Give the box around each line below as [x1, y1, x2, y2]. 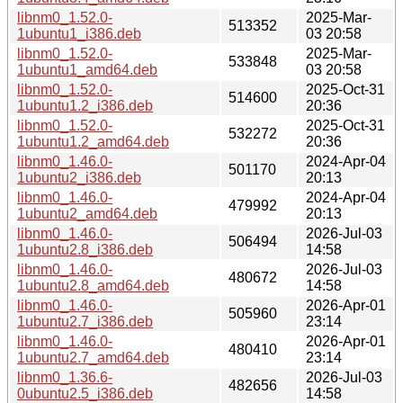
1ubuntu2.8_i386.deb [17, 241, 153, 257]
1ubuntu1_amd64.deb [17, 61, 157, 77]
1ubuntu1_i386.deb [17, 25, 141, 41]
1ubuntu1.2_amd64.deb [17, 133, 169, 149]
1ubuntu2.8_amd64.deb [17, 277, 169, 293]
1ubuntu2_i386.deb [17, 169, 141, 185]
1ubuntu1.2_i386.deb [17, 97, 153, 113]
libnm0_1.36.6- [17, 369, 112, 385]
